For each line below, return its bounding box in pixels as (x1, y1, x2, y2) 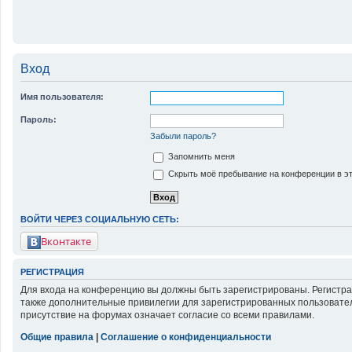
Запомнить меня (166, 152, 235, 162)
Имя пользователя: (20, 92, 104, 101)
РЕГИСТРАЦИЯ (20, 266, 84, 277)
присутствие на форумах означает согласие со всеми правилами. (20, 310, 314, 321)
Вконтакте (41, 233, 91, 248)
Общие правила (20, 332, 93, 343)
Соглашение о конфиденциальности (101, 332, 271, 343)
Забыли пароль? (150, 131, 216, 141)
